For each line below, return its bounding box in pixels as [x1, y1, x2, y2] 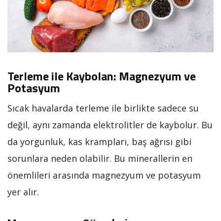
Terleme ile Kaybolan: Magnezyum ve [7, 67, 196, 85]
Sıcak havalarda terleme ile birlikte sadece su [7, 102, 199, 114]
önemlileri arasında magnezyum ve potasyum [7, 169, 201, 181]
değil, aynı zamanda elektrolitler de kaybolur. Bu [7, 118, 213, 131]
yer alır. [7, 185, 39, 198]
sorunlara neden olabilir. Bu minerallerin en [7, 152, 192, 164]
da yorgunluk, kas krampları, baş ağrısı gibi [7, 135, 191, 147]
